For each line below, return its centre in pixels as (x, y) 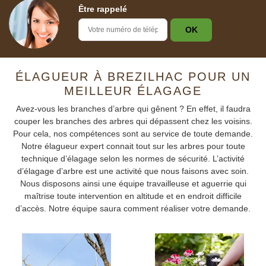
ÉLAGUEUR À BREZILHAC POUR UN (133, 77)
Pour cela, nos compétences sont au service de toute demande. (133, 134)
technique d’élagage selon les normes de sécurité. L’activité (133, 159)
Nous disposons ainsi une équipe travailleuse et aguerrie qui (133, 183)
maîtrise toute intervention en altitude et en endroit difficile (133, 196)
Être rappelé (103, 9)
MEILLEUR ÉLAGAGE (133, 91)
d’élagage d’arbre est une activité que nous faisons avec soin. (133, 171)
